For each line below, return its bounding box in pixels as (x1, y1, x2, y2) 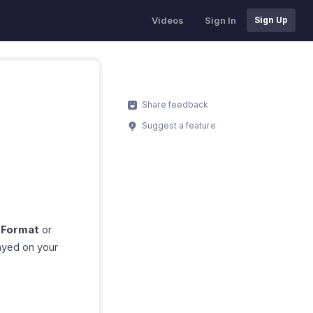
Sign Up (254, 15, 288, 25)
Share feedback (140, 99, 209, 110)
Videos (152, 15, 184, 26)
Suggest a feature (140, 120, 217, 131)
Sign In (205, 15, 236, 26)
